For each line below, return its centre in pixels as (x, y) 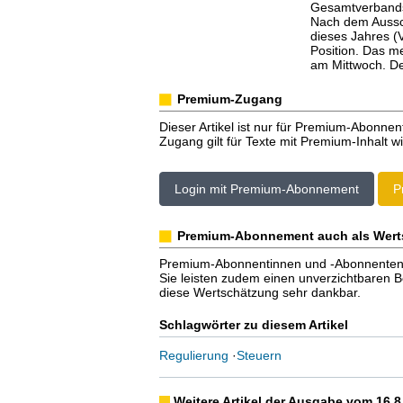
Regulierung (193, 355)
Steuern (259, 355)
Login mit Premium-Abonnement (266, 189)
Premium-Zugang (229, 99)
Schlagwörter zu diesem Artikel (253, 325)
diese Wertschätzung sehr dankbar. (260, 292)
